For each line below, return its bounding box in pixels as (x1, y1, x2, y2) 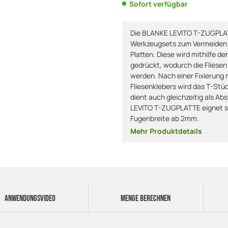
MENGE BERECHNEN (121, 193, 170, 204)
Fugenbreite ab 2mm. (130, 113, 199, 123)
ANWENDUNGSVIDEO (5, 193, 55, 204)
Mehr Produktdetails (130, 126, 202, 136)
